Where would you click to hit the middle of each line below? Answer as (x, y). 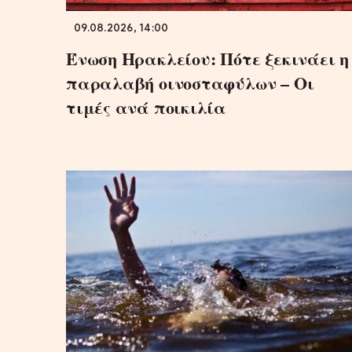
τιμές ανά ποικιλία (147, 107)
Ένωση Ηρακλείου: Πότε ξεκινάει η (207, 58)
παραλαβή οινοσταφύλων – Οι (190, 82)
